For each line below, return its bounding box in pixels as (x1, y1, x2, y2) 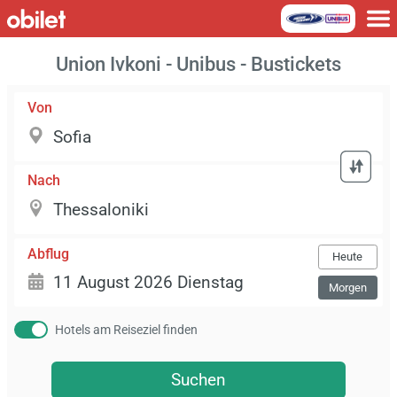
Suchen (170, 369, 226, 390)
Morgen (328, 281, 367, 295)
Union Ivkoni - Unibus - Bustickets (56, 52, 341, 76)
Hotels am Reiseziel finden (55, 323, 198, 338)
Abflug (27, 245, 69, 262)
